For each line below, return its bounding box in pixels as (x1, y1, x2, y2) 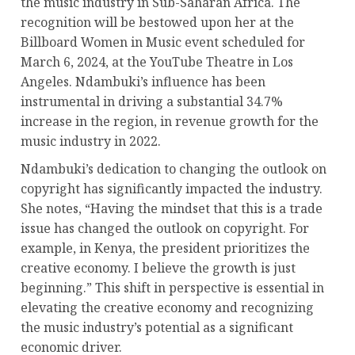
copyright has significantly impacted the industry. (21, 180, 323, 198)
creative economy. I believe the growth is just (21, 259, 296, 277)
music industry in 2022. (21, 132, 161, 151)
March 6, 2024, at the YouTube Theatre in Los (21, 53, 293, 71)
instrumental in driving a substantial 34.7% (21, 93, 283, 111)
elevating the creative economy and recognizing (21, 299, 314, 317)
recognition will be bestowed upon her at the (21, 13, 294, 32)
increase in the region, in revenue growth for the (21, 113, 319, 131)
